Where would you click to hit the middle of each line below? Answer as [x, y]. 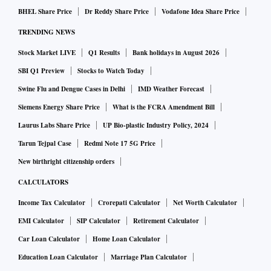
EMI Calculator [41, 221]
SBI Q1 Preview [41, 71]
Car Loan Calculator [49, 239]
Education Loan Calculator [58, 257]
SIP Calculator [99, 221]
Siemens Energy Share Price [59, 107]
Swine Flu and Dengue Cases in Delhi [72, 89]
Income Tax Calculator [52, 203]
